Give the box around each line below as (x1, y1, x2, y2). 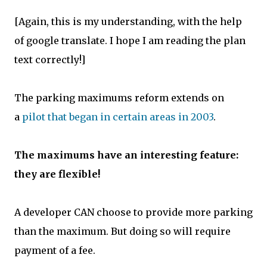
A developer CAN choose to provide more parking (14, 206, 253, 219)
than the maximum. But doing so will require (14, 225, 231, 238)
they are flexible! (14, 168, 100, 181)
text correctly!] (14, 54, 85, 66)
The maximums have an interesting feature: (14, 149, 238, 162)
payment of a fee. (14, 244, 95, 257)
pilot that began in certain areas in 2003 (22, 111, 213, 123)
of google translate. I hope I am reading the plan (14, 35, 246, 47)
